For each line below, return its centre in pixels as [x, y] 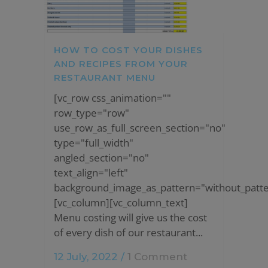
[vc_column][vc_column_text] [121, 203]
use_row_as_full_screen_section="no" [140, 128]
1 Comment [157, 257]
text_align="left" [91, 173]
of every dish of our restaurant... [128, 233]
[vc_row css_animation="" [112, 98]
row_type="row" [92, 113]
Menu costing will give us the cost [130, 218]
